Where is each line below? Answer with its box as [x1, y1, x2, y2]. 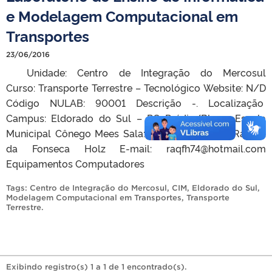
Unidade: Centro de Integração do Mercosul [6, 65, 266, 79]
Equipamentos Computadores [6, 156, 144, 170]
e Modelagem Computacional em [6, 5, 238, 25]
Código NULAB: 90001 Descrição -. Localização [6, 95, 266, 109]
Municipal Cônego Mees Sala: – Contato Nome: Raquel [6, 126, 266, 140]
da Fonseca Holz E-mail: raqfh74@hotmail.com [6, 141, 266, 155]
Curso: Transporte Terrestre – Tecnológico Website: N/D [6, 80, 266, 94]
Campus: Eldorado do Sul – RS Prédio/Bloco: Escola [6, 110, 266, 124]
